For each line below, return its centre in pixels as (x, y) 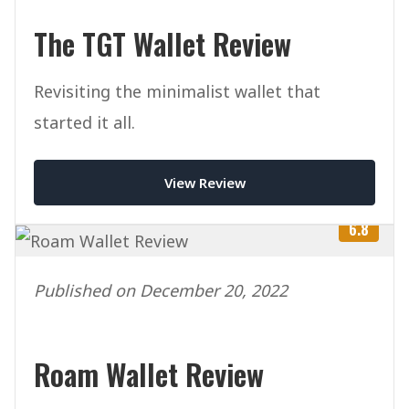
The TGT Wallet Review (163, 43)
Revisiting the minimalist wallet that (177, 91)
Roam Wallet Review (149, 374)
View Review (204, 182)
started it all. (84, 122)
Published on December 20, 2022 (161, 291)
